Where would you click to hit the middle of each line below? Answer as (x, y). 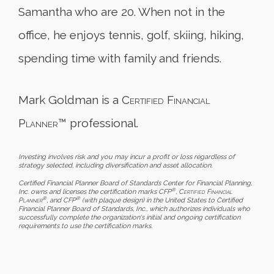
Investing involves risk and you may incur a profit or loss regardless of (127, 157)
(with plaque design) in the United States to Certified (161, 200)
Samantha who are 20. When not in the (122, 11)
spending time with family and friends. (120, 58)
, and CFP (61, 200)
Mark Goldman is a (70, 99)
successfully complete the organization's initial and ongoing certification (129, 217)
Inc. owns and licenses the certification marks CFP (95, 191)
